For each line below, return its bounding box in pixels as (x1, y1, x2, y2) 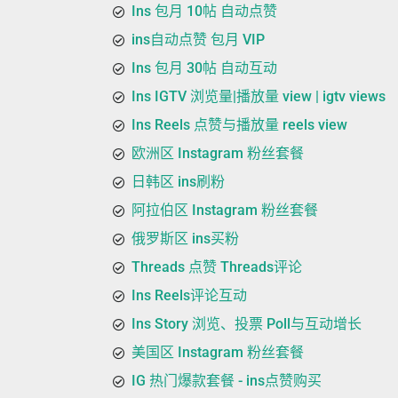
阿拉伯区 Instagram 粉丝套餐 (131, 202, 318, 219)
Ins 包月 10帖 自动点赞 (131, 3, 277, 20)
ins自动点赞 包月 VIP (131, 31, 265, 48)
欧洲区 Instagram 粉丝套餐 (131, 145, 304, 162)
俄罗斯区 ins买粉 (131, 230, 239, 247)
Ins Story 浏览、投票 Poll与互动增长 (131, 315, 362, 332)
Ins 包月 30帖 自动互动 (131, 60, 277, 76)
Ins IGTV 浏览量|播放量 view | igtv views (131, 88, 386, 105)
